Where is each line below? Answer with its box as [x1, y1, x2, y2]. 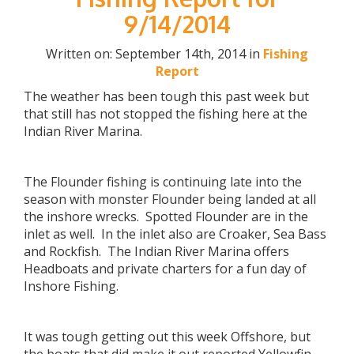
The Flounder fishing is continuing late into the [24, 173, 302, 190]
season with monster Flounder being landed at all [24, 190, 316, 208]
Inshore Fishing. [24, 277, 119, 295]
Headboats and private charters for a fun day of [24, 260, 307, 277]
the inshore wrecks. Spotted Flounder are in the [24, 208, 308, 225]
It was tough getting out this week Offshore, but [24, 328, 311, 345]
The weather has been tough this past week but [24, 88, 309, 105]
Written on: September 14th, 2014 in [46, 45, 263, 62]
